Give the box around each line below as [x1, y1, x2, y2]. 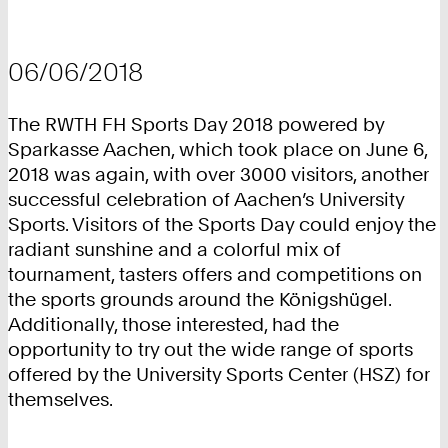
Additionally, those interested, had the [8, 313, 339, 337]
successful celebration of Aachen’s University [8, 188, 404, 212]
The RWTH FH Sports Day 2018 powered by [8, 113, 384, 137]
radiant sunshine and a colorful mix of [8, 238, 341, 262]
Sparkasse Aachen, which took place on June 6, [8, 138, 427, 162]
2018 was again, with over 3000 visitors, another [8, 163, 429, 187]
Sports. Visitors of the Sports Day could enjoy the [8, 213, 436, 237]
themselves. [8, 388, 113, 412]
